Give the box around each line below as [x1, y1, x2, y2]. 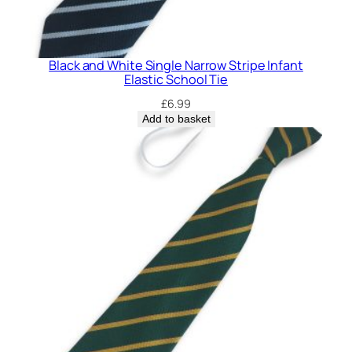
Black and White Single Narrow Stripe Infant [49, 57, 303, 75]
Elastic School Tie [123, 71, 229, 89]
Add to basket [141, 112, 211, 126]
